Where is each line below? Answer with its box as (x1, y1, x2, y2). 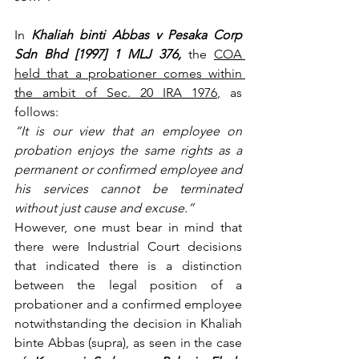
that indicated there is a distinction (14, 257, 242, 273)
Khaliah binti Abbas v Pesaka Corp (31, 26, 243, 42)
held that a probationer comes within (14, 65, 242, 81)
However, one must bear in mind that (14, 219, 242, 235)
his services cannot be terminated (14, 180, 242, 196)
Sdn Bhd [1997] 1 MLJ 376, (14, 46, 181, 62)
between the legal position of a (14, 276, 242, 292)
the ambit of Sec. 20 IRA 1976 (14, 84, 217, 100)
